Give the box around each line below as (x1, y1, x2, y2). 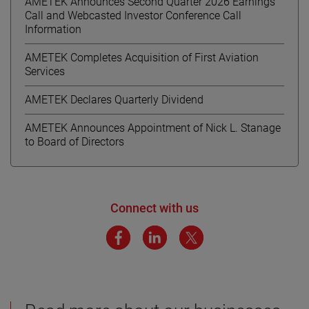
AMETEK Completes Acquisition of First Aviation (25, 50, 259, 64)
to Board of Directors (25, 134, 124, 148)
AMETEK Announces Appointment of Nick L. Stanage (25, 121, 281, 134)
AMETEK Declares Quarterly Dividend (25, 92, 203, 106)
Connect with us (110, 200, 199, 215)
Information (25, 22, 81, 36)
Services (25, 64, 65, 78)
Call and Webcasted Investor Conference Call (25, 8, 241, 22)
